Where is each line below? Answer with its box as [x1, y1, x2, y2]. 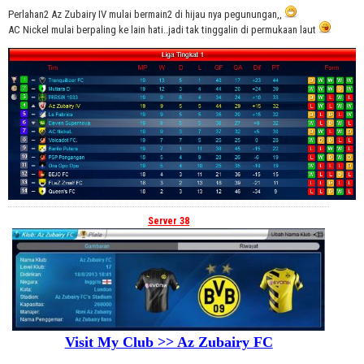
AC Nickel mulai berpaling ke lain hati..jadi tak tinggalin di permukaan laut [8, 23, 318, 36]
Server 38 [148, 214, 190, 227]
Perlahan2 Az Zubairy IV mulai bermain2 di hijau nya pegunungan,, [8, 7, 284, 20]
